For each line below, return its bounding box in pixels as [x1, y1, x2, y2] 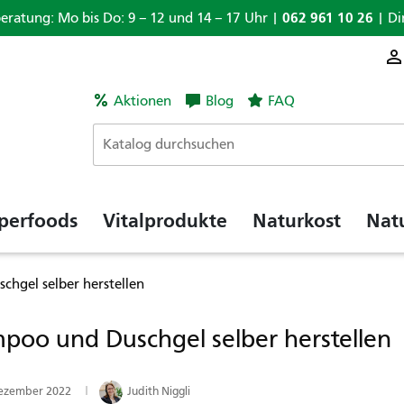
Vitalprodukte [103, 208, 227, 233]
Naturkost [252, 208, 341, 233]
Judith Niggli [127, 384, 190, 398]
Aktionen [114, 93, 171, 109]
